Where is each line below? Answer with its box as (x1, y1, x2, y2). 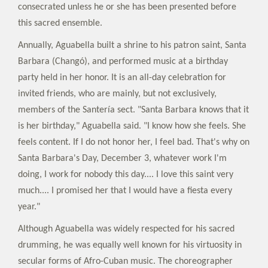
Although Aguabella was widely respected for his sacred (18, 224, 234, 234)
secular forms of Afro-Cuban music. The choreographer (18, 256, 233, 266)
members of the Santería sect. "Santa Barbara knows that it (18, 105, 249, 115)
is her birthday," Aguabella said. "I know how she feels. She (18, 121, 246, 131)
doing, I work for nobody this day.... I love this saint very (18, 169, 233, 179)
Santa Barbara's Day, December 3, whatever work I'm (18, 153, 227, 163)
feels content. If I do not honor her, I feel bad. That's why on (18, 137, 249, 147)
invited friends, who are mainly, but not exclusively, (18, 89, 217, 99)
